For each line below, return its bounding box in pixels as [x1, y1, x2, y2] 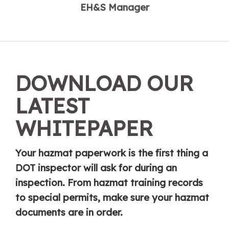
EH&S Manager [80, 1, 149, 13]
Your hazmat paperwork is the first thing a [15, 147, 208, 159]
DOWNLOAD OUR [15, 70, 193, 96]
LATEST [15, 92, 89, 119]
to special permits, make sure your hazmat [15, 191, 209, 203]
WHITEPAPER [15, 114, 153, 141]
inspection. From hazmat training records [15, 176, 203, 189]
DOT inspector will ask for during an [15, 162, 177, 174]
